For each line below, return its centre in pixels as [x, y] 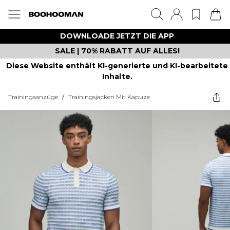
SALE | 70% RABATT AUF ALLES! [117, 51]
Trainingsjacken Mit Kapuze [109, 97]
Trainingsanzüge [33, 97]
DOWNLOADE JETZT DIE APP [117, 36]
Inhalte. [117, 76]
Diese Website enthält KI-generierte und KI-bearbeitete [117, 66]
